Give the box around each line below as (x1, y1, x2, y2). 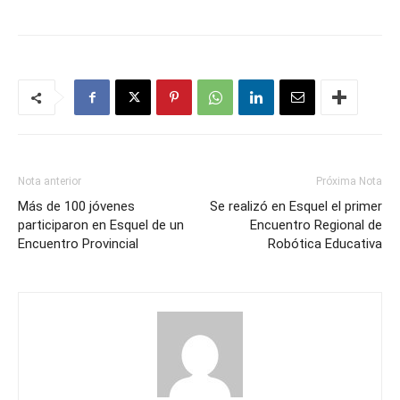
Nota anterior (18, 175, 81, 187)
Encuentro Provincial (18, 236, 138, 252)
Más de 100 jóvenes (18, 198, 135, 214)
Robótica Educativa (268, 236, 382, 252)
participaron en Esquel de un (18, 217, 184, 233)
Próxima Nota (316, 175, 382, 187)
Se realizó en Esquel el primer (210, 198, 382, 214)
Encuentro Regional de (250, 217, 382, 233)
